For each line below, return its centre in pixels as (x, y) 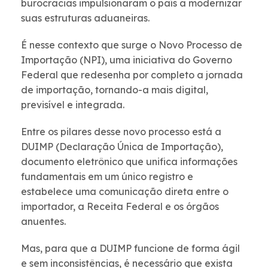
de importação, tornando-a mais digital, (115, 90)
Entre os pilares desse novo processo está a (121, 132)
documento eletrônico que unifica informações (129, 162)
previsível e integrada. (73, 105)
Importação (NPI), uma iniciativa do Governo (127, 60)
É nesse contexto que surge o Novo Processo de (132, 45)
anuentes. (43, 222)
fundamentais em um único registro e (107, 177)
